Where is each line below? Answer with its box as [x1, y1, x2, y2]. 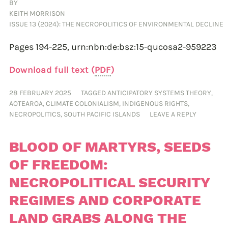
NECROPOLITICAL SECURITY [9, 174, 210, 191]
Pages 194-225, [9, 41, 71, 53]
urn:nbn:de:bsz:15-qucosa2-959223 [71, 41, 217, 53]
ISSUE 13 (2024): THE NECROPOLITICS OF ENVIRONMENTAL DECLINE [9, 20, 223, 29]
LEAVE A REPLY [150, 110, 196, 119]
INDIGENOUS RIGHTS [122, 99, 188, 108]
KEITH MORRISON [9, 9, 65, 18]
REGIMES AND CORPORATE [9, 192, 201, 209]
